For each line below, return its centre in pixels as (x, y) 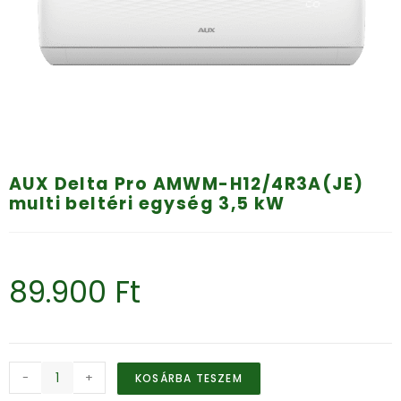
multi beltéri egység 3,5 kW (147, 204)
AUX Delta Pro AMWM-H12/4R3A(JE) (187, 184)
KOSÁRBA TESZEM (189, 379)
